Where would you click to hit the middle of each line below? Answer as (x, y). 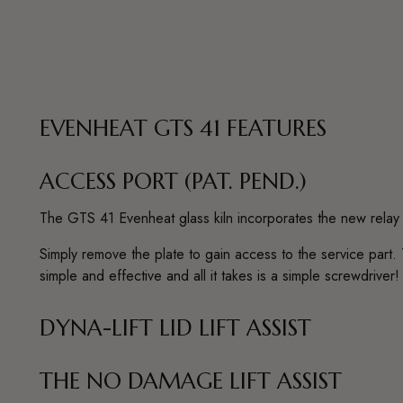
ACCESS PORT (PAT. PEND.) (174, 181)
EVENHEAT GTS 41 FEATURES (184, 128)
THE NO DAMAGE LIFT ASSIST (191, 381)
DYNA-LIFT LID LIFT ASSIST (176, 327)
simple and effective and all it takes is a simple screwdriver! (220, 275)
